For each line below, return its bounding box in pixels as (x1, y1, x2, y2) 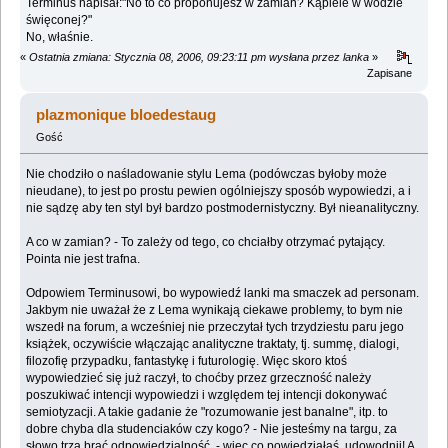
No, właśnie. (26, 30, 94, 45)
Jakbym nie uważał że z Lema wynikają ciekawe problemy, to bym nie (26, 303, 404, 318)
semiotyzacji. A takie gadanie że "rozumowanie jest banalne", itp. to (26, 405, 389, 420)
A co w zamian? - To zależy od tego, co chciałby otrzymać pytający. (26, 235, 386, 250)
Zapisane (367, 67, 413, 80)
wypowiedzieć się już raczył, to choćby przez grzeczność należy (26, 371, 372, 386)
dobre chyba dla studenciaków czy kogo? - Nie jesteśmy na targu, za (26, 422, 398, 437)
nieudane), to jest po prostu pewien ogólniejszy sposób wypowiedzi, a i (26, 184, 412, 199)
